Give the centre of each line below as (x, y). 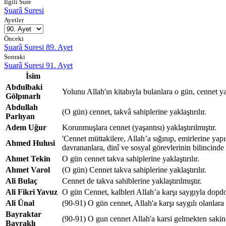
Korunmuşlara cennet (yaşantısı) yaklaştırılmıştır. (139, 127)
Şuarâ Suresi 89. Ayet (38, 47)
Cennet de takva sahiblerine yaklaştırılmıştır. (132, 181)
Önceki (14, 38)
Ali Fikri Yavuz (32, 192)
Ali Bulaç (21, 181)
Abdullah (22, 107)
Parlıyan (20, 116)
